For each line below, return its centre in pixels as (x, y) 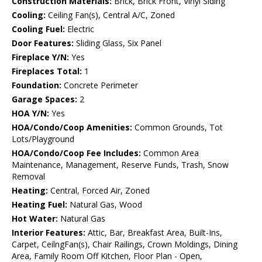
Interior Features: (49, 233)
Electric (80, 29)
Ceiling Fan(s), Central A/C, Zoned (110, 15)
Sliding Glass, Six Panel (118, 43)
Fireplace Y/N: (40, 57)
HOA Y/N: (30, 113)
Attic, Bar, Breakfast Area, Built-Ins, (154, 233)
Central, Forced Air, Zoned (99, 191)
